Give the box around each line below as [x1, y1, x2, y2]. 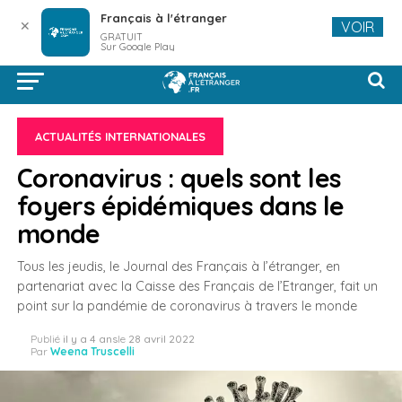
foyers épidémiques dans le [16, 189, 345, 222]
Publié [30, 332, 60, 345]
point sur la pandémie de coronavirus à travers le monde [16, 298, 357, 314]
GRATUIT [100, 31, 143, 43]
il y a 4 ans [62, 332, 118, 345]
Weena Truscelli [49, 345, 135, 358]
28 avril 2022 [127, 332, 195, 345]
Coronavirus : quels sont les [16, 162, 341, 194]
